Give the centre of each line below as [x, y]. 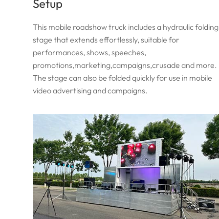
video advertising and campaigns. [90, 91]
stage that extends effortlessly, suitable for [106, 40]
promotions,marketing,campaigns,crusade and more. [125, 65]
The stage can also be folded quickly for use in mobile [123, 78]
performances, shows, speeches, [90, 53]
